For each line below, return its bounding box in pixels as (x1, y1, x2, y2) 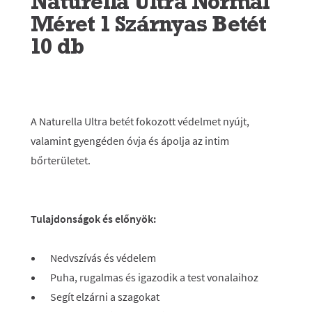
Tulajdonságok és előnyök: (31, 212, 156, 226)
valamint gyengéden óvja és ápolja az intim (31, 134, 229, 148)
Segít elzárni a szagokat (50, 290, 159, 304)
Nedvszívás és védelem (50, 251, 156, 265)
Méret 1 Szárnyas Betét (31, 9, 267, 38)
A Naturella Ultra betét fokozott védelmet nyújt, (31, 114, 249, 128)
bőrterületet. (31, 153, 91, 167)
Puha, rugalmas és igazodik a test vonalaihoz (50, 270, 258, 284)
